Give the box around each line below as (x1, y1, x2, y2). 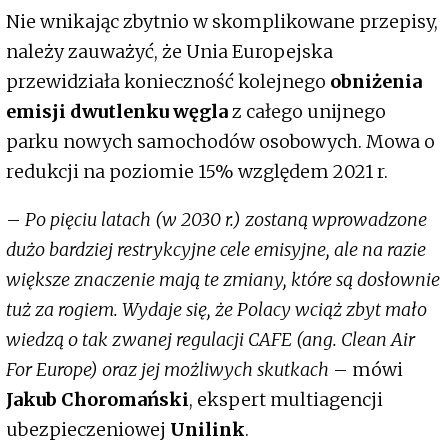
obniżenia (330, 69, 422, 93)
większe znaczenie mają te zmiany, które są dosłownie (6, 267, 440, 291)
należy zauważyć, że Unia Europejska (6, 39, 333, 63)
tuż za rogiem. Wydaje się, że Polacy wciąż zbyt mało (6, 297, 427, 321)
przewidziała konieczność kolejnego (6, 69, 330, 93)
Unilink (170, 417, 245, 441)
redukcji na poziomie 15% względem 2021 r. (6, 159, 388, 183)
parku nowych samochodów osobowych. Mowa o (6, 129, 435, 153)
